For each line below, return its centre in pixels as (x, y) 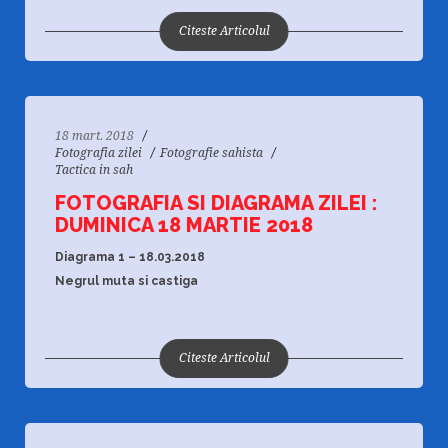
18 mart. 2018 (94, 136)
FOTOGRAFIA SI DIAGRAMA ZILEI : (216, 203)
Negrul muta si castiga (126, 281)
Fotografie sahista (211, 153)
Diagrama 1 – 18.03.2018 (130, 257)
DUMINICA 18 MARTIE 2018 (184, 225)
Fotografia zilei (98, 153)
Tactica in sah (94, 170)
